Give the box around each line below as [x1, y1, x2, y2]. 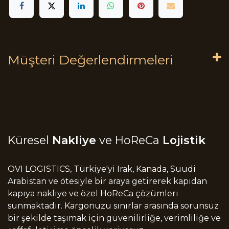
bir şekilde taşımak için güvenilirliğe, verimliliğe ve [8, 213, 221, 223]
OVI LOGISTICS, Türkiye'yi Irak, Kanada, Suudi [8, 164, 196, 174]
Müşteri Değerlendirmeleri [8, 52, 173, 68]
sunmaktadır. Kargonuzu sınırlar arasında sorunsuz [8, 200, 219, 211]
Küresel [8, 133, 52, 147]
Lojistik [163, 133, 205, 147]
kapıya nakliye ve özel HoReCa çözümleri [8, 188, 178, 198]
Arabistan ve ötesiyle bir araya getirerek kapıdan [8, 176, 207, 186]
